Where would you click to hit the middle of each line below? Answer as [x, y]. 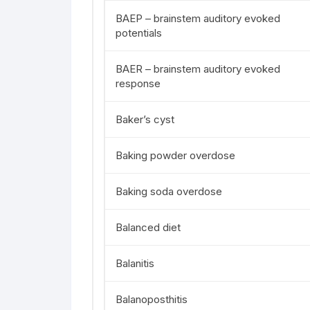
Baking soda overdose [169, 191]
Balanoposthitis [152, 299]
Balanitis [135, 263]
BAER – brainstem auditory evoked [198, 69]
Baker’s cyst [145, 119]
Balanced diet [148, 227]
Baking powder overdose [175, 155]
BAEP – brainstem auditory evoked [198, 18]
